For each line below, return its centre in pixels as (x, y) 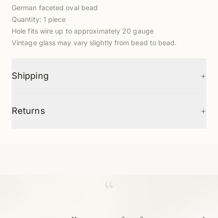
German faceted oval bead (55, 8)
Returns (28, 111)
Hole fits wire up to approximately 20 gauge (83, 31)
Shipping (30, 76)
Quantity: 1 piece (39, 19)
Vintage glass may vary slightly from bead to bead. (94, 43)
